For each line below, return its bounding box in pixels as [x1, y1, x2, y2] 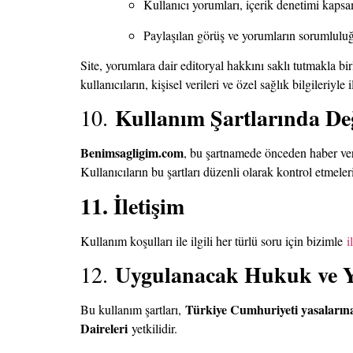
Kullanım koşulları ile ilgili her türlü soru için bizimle [80, 232, 347, 249]
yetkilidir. [128, 320, 177, 337]
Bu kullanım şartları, [80, 301, 185, 318]
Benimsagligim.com [80, 143, 184, 162]
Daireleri [80, 319, 128, 338]
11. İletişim [80, 189, 184, 222]
